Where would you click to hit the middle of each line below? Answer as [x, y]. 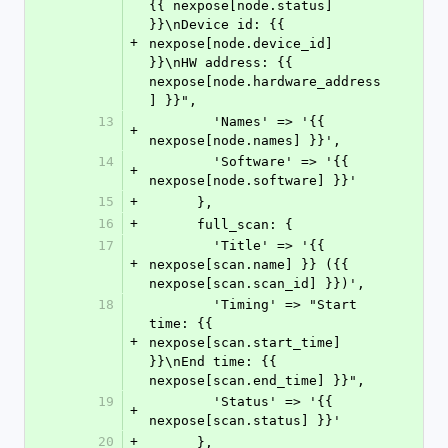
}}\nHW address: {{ [221, 62]
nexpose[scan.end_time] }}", [257, 380]
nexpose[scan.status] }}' [245, 420]
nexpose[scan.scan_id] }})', [257, 283]
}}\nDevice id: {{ [217, 24]
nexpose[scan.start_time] [245, 342]
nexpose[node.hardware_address [265, 81]
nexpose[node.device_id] [241, 43]
